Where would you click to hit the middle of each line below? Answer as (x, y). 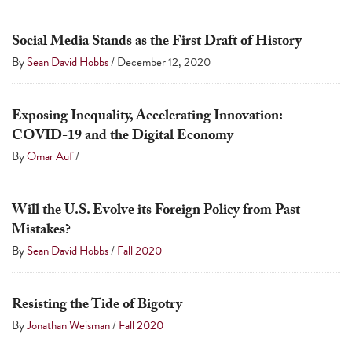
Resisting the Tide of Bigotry (97, 306)
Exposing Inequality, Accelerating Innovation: (147, 118)
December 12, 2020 (164, 62)
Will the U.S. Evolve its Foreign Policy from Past (156, 212)
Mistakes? (41, 232)
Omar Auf (50, 157)
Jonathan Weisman (68, 326)
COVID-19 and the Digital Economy (123, 137)
